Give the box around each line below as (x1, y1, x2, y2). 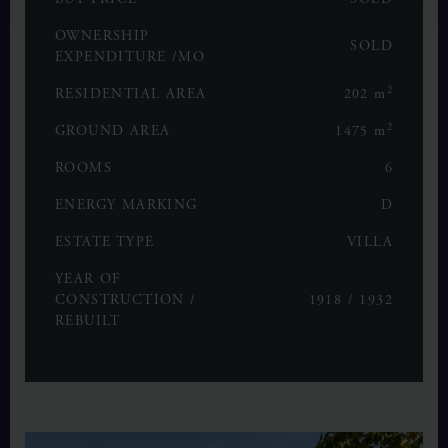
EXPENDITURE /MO (55, 48, 205, 67)
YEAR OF (55, 270, 122, 289)
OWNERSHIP (55, 27, 150, 46)
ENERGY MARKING (55, 196, 198, 215)
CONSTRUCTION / (55, 291, 197, 310)
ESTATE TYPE (55, 233, 155, 252)
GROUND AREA (55, 122, 171, 141)
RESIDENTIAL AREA (55, 85, 207, 104)
